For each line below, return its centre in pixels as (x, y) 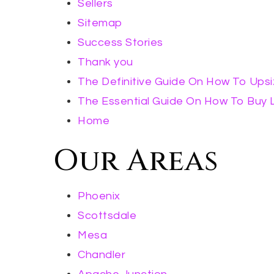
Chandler (102, 255)
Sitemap (100, 23)
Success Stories (120, 43)
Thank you (106, 62)
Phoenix (99, 196)
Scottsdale (107, 216)
